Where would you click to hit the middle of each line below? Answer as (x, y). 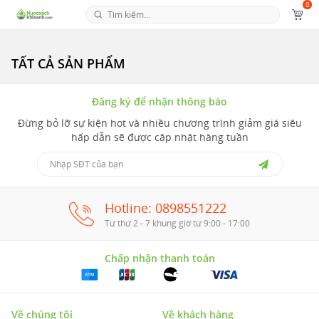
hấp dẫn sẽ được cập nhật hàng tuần (159, 137)
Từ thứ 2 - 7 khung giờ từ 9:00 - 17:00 (177, 223)
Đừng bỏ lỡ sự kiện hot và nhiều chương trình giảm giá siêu (159, 123)
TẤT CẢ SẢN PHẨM (68, 63)
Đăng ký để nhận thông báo (159, 101)
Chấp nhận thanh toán (159, 258)
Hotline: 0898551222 (166, 208)
